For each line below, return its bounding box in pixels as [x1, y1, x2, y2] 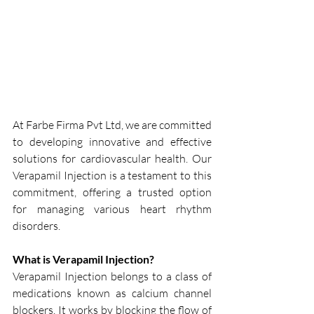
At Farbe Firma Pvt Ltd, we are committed [13, 118, 212, 132]
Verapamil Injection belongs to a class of [13, 269, 212, 284]
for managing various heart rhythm [13, 202, 212, 217]
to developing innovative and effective [13, 135, 212, 149]
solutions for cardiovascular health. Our [13, 151, 212, 166]
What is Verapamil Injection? [13, 252, 154, 266]
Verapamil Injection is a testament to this [13, 168, 212, 183]
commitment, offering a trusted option [13, 185, 212, 200]
